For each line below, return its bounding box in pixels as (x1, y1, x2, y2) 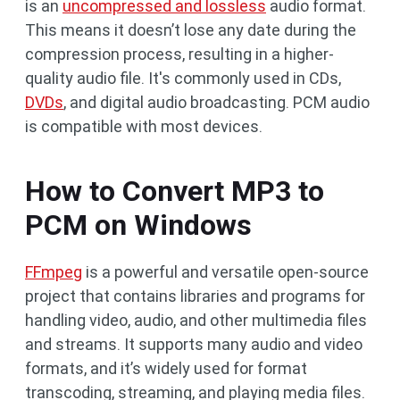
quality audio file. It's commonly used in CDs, (25, 69, 341, 87)
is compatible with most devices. (25, 117, 262, 136)
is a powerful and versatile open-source (82, 262, 369, 281)
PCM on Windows (25, 208, 252, 242)
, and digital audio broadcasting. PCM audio (63, 93, 370, 112)
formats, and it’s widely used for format (25, 359, 307, 378)
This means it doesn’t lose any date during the (25, 21, 356, 39)
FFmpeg (25, 262, 82, 281)
